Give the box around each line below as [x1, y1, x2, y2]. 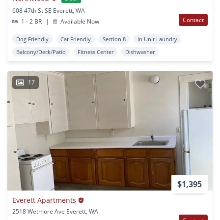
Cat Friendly [60, 35, 91, 43]
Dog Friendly [16, 35, 49, 43]
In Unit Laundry [137, 35, 177, 43]
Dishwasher [125, 48, 155, 56]
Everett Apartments [12, 195, 76, 205]
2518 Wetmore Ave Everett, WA [12, 207, 98, 216]
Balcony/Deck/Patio [16, 48, 66, 56]
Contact [183, 16, 204, 25]
